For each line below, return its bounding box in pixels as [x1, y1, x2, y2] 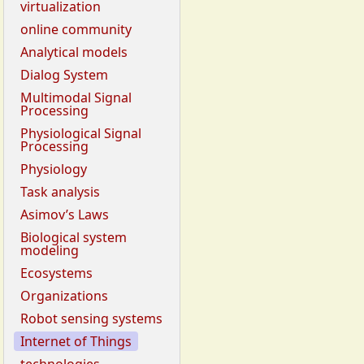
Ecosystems [20, 264, 93, 283]
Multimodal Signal [20, 89, 132, 107]
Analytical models [20, 43, 128, 62]
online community [20, 20, 132, 39]
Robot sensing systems [20, 310, 162, 328]
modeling [20, 241, 79, 260]
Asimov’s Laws [20, 206, 109, 224]
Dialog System [20, 66, 108, 84]
